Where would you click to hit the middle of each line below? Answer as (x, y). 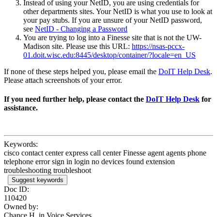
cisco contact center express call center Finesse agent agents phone (105, 153)
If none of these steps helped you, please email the (81, 71)
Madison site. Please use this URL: (77, 46)
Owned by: (21, 207)
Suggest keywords (38, 180)
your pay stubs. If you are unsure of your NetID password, (113, 20)
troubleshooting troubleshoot (47, 170)
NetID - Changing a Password (81, 29)
